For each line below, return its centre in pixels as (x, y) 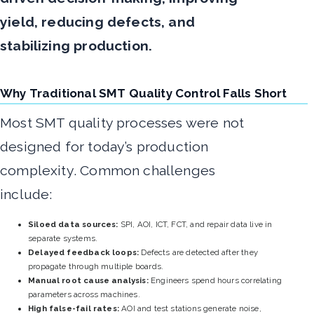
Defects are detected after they (198, 252)
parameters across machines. (84, 294)
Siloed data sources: (73, 224)
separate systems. (63, 238)
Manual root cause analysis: (88, 280)
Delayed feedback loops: (84, 252)
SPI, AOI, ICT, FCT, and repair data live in (195, 224)
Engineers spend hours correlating (215, 280)
